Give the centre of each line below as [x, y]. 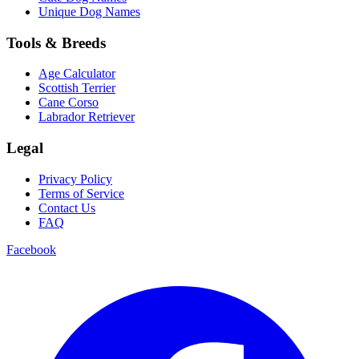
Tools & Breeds [56, 42]
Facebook [31, 249]
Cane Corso [69, 103]
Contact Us [67, 208]
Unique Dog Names [89, 12]
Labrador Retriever [87, 117]
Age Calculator [77, 74]
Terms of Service [81, 193]
